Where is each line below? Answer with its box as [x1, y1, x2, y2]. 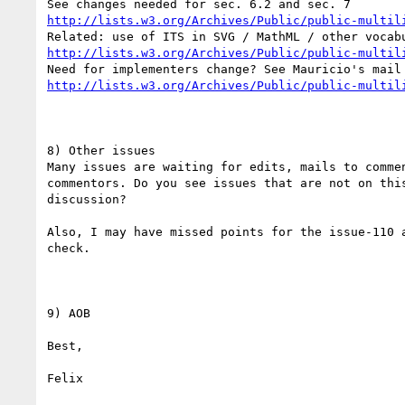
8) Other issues [47, 143, 155, 157]
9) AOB [47, 306, 90, 320]
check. [47, 240, 90, 255]
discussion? [47, 192, 127, 206]
